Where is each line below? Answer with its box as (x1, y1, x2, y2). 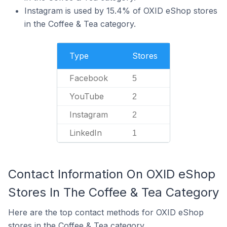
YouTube (69, 91, 104, 101)
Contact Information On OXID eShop (8, 167, 215, 181)
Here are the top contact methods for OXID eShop (8, 207, 204, 217)
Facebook (69, 73, 108, 83)
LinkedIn (69, 128, 102, 138)
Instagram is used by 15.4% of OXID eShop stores (24, 6, 217, 16)
